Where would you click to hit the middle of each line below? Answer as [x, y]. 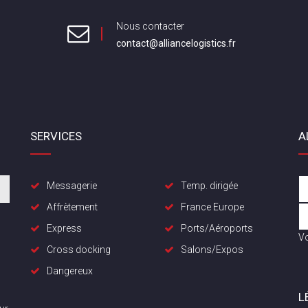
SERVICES [56, 136]
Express [64, 228]
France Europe [212, 207]
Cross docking [79, 250]
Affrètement [72, 207]
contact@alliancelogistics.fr [176, 43]
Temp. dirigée [209, 186]
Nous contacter [150, 26]
